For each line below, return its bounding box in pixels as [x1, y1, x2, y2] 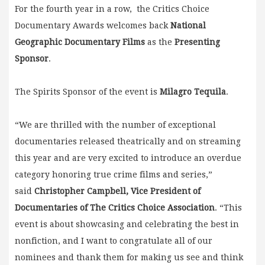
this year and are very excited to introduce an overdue [15, 153, 241, 163]
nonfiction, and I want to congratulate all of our [15, 235, 212, 245]
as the [145, 37, 174, 47]
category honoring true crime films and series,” [15, 169, 212, 179]
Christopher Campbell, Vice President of [34, 186, 201, 196]
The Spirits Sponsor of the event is [15, 86, 160, 96]
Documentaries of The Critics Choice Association [15, 202, 215, 212]
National [170, 20, 206, 30]
